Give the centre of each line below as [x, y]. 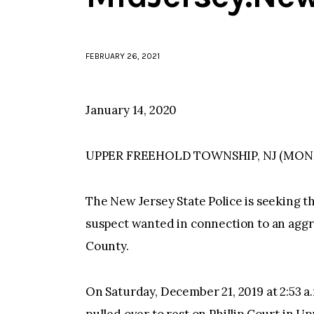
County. [107, 246]
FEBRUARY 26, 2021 [123, 56]
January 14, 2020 [131, 110]
